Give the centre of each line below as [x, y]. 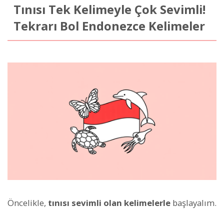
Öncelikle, [28, 203]
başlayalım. [193, 203]
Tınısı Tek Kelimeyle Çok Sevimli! [109, 9]
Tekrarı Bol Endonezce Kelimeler [109, 26]
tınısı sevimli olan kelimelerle [109, 203]
